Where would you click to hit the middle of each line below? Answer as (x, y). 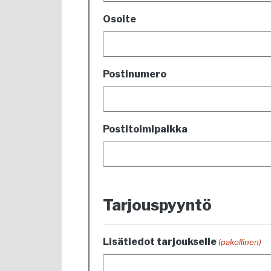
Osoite (119, 19)
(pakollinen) (240, 242)
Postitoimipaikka (145, 129)
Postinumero (135, 74)
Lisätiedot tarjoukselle (160, 242)
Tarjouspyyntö (157, 205)
